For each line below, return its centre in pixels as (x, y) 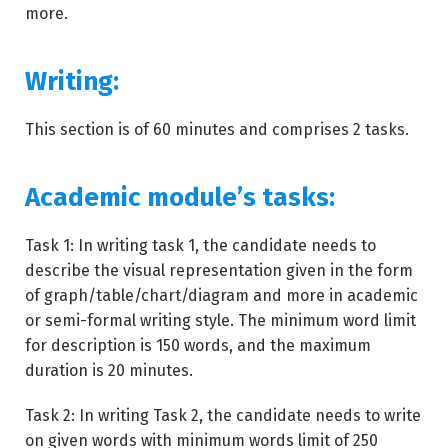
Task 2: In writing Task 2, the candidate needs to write (223, 415)
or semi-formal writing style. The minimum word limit (220, 320)
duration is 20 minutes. (109, 370)
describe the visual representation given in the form (219, 270)
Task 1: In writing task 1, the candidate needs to (200, 245)
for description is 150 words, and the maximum (198, 345)
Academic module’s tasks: (180, 197)
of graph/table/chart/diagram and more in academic (221, 295)
